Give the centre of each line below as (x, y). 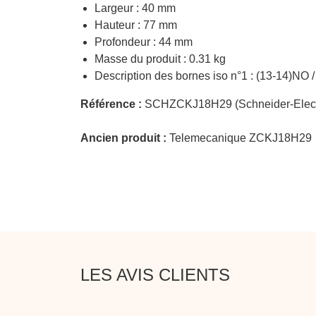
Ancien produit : (123, 138)
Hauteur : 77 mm (136, 25)
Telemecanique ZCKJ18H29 (239, 138)
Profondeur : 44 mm (144, 42)
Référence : (111, 104)
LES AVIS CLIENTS (155, 274)
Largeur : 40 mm (135, 8)
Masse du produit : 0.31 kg (160, 59)
